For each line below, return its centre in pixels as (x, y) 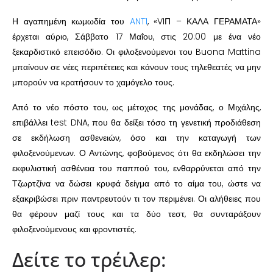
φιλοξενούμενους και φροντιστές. (74, 229)
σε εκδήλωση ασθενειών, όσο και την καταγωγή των (136, 137)
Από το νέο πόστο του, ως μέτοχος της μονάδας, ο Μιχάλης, (136, 107)
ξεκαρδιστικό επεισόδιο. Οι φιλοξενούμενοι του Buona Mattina (136, 51)
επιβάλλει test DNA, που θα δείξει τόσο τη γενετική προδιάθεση (136, 122)
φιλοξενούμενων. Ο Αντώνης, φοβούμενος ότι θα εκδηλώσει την (136, 153)
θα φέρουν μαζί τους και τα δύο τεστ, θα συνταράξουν (136, 214)
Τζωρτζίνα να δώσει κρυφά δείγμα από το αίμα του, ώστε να (136, 183)
